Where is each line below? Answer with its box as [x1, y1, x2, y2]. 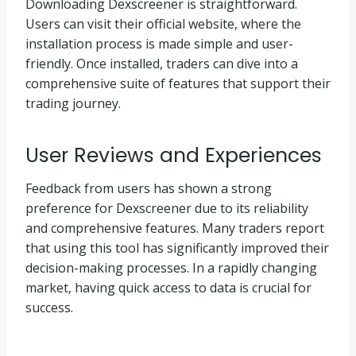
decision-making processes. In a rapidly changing [25, 258, 317, 277]
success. [25, 298, 73, 316]
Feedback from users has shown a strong [25, 179, 272, 197]
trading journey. [25, 94, 121, 112]
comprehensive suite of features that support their [25, 74, 331, 92]
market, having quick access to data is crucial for [25, 278, 311, 296]
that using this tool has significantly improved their [25, 238, 329, 257]
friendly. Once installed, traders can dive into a [25, 54, 298, 72]
